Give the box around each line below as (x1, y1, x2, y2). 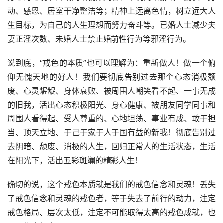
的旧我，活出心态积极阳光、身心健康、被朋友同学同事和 (7, 100, 216, 110)
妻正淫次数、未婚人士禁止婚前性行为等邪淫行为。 (7, 34, 191, 44)
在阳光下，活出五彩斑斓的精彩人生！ (7, 155, 143, 166)
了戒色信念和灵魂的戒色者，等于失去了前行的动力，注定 (7, 193, 216, 204)
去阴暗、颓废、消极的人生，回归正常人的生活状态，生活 (7, 141, 216, 152)
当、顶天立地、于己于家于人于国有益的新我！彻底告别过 (7, 127, 216, 138)
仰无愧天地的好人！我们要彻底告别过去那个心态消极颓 (7, 72, 216, 82)
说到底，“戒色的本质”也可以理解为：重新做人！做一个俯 (7, 58, 216, 68)
